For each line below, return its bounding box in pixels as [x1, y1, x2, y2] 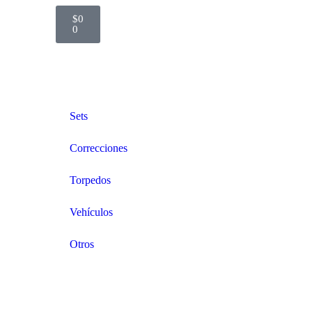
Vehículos [69, 206, 113, 218]
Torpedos [69, 174, 111, 186]
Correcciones [69, 142, 127, 154]
